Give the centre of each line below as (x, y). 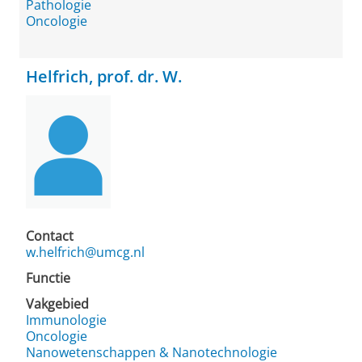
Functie (48, 278)
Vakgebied (57, 304)
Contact (50, 236)
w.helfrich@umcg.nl (85, 252)
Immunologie (66, 320)
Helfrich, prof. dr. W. (104, 76)
